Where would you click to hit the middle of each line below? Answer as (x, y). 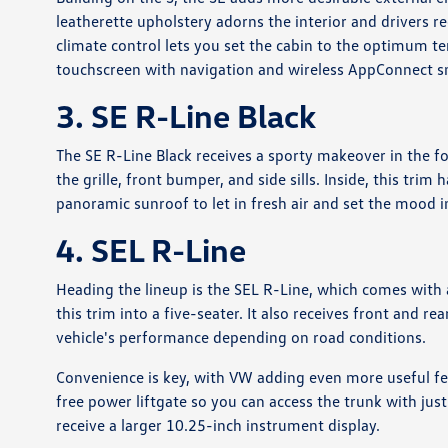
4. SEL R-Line (151, 249)
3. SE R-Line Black (186, 115)
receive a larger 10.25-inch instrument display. (218, 425)
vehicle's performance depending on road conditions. (241, 337)
